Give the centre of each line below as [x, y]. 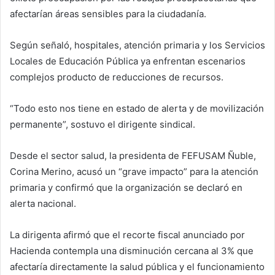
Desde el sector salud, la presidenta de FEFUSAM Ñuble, [133, 155]
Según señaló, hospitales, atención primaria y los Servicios [137, 45]
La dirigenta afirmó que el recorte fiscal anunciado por [127, 234]
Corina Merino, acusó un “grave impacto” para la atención [134, 171]
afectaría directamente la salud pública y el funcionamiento [137, 266]
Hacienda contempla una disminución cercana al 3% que [132, 250]
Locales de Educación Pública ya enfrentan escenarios [128, 61]
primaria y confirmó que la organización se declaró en [126, 187]
